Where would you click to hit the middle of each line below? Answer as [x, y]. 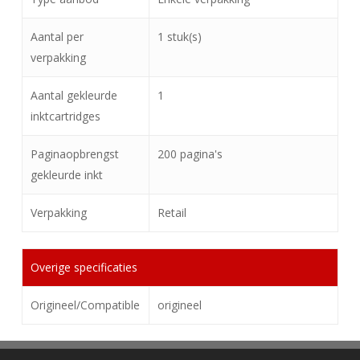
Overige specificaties [84, 267]
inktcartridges [65, 116]
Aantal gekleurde [74, 95]
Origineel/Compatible [85, 305]
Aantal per [57, 37]
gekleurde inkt [66, 175]
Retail [172, 213]
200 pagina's [190, 154]
